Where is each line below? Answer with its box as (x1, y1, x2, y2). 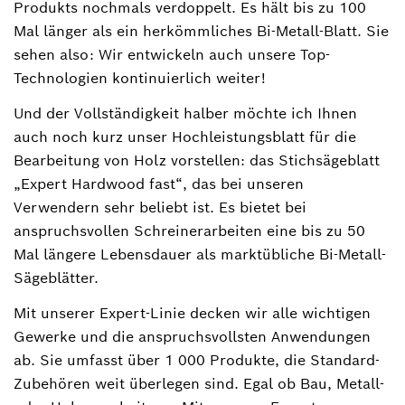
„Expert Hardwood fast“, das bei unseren (14, 174, 304, 193)
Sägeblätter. (14, 268, 99, 287)
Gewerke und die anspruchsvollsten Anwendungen (14, 326, 371, 346)
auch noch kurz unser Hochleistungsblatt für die (14, 127, 356, 146)
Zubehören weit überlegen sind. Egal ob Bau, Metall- (14, 373, 384, 393)
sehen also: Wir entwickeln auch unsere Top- (14, 44, 330, 64)
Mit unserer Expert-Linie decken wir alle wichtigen (14, 303, 371, 323)
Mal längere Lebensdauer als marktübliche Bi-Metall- (14, 244, 386, 264)
